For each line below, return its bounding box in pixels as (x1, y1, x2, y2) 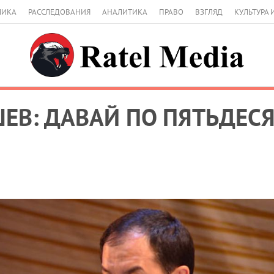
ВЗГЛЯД (195, 7, 223, 17)
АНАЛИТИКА (102, 7, 147, 17)
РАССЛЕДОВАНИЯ (28, 7, 91, 17)
